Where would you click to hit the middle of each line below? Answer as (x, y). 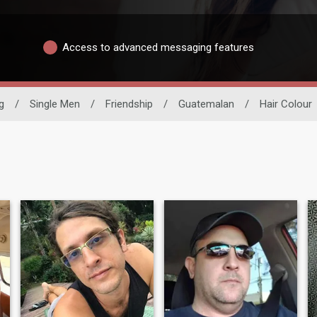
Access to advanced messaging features (158, 48)
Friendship (129, 104)
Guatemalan (206, 104)
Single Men (55, 104)
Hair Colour (286, 104)
